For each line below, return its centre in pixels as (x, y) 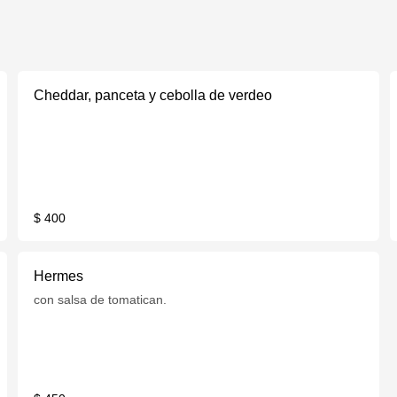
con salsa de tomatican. (101, 300)
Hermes (59, 276)
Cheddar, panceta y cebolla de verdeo (153, 95)
